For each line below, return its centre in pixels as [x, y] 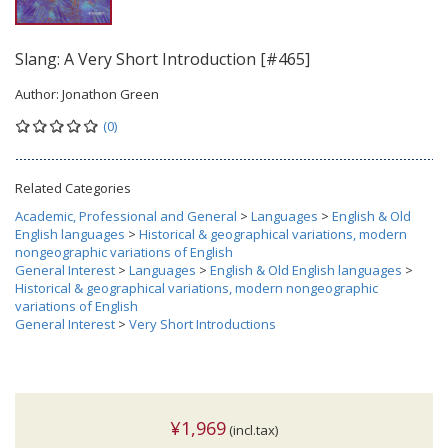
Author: [38, 93]
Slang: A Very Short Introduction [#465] [162, 58]
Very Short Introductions [202, 323]
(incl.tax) [252, 429]
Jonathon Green [110, 93]
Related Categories [73, 187]
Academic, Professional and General [126, 215]
